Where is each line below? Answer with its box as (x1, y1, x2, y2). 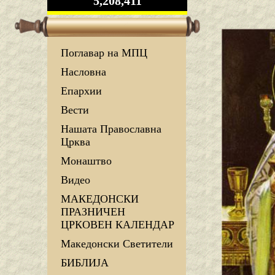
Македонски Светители (61, 238, 173, 250)
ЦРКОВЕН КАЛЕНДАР (61, 219, 174, 231)
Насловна (61, 66, 106, 79)
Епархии (61, 85, 102, 98)
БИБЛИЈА (61, 257, 109, 269)
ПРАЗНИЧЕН (61, 206, 125, 219)
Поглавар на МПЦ (61, 47, 147, 60)
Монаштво (61, 155, 112, 168)
